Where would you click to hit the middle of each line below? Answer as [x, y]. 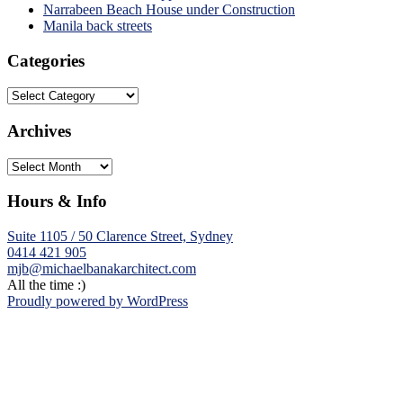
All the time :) [46, 285]
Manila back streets [98, 25]
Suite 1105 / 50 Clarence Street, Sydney [120, 237]
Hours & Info [57, 201]
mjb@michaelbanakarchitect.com [102, 269]
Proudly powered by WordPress [98, 301]
